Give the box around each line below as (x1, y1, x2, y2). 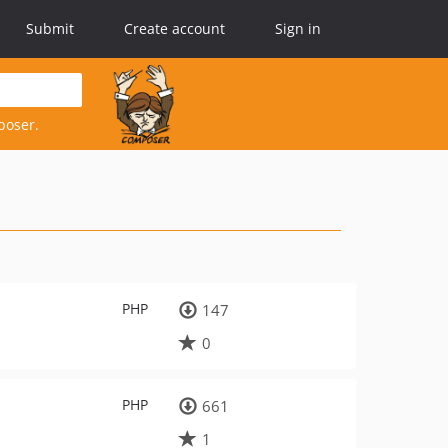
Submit (26, 19, 74, 38)
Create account (124, 19, 225, 38)
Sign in (275, 19, 321, 38)
